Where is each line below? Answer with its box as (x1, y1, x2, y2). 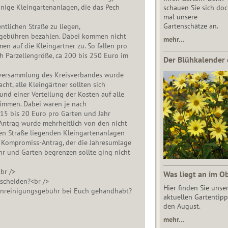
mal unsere (163, 12, 197, 22)
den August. (163, 202, 201, 211)
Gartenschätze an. (163, 21, 220, 31)
